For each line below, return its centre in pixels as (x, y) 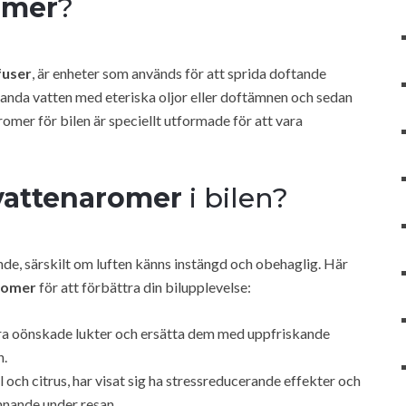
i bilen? (235, 198)
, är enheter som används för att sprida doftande (179, 72)
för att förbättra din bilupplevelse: (144, 286)
